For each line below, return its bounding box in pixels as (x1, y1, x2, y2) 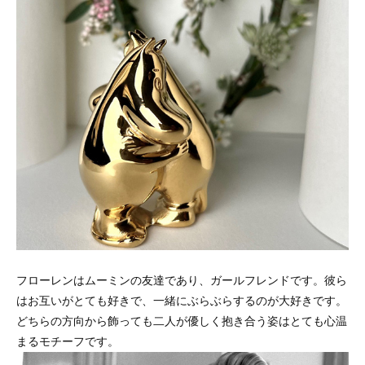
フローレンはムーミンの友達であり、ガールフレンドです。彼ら (16, 273, 347, 287)
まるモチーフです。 (16, 334, 119, 348)
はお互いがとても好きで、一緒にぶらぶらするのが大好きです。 (16, 293, 347, 307)
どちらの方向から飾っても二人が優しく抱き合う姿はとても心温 (16, 314, 347, 328)
